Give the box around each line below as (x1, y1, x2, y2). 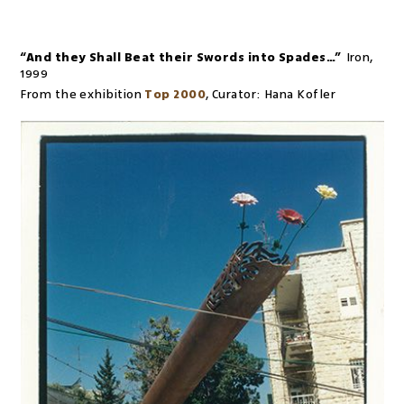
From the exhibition (20, 86, 142, 103)
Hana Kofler (264, 86, 335, 103)
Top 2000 (144, 86, 207, 103)
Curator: (211, 86, 262, 103)
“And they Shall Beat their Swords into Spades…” (20, 49, 342, 66)
